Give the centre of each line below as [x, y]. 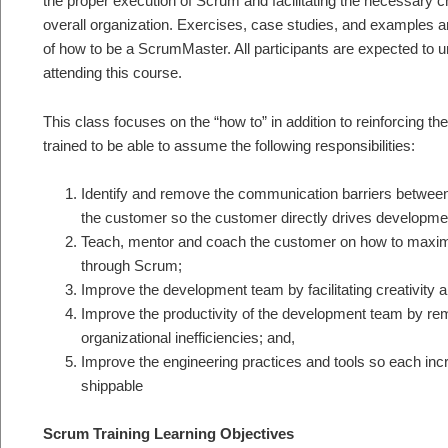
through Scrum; [131, 265]
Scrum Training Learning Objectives [168, 434]
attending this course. [112, 73]
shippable [111, 385]
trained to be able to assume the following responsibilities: [229, 145]
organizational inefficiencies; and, [187, 337]
